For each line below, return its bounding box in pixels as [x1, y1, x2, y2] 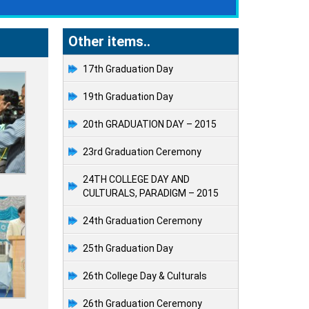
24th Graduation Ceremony [83, 215, 202, 227]
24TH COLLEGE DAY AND [83, 174, 190, 186]
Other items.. [68, 33, 150, 50]
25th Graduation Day [83, 243, 173, 255]
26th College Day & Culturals [83, 270, 207, 282]
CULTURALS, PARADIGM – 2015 [83, 188, 219, 199]
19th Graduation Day [83, 91, 173, 103]
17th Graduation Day [83, 63, 173, 75]
